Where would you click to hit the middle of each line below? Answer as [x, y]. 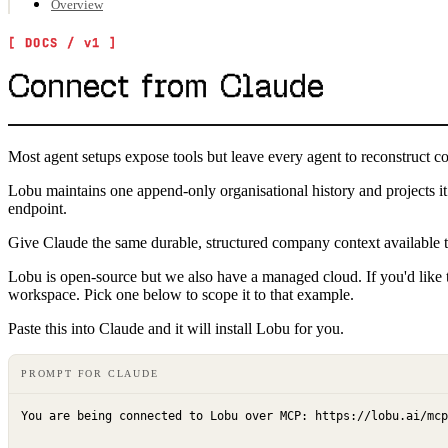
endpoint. [37, 208]
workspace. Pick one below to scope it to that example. [181, 294]
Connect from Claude [166, 86]
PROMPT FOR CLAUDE [90, 374]
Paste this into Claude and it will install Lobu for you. [176, 328]
